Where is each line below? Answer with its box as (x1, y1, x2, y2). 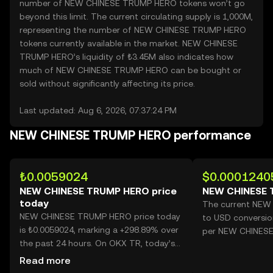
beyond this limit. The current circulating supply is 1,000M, (19, 12, 253, 21)
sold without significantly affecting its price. (19, 79, 195, 88)
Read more (19, 255, 71, 266)
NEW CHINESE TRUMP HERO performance (10, 128, 251, 143)
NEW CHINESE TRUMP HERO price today (19, 211, 180, 221)
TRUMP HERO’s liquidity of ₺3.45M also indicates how (19, 52, 233, 62)
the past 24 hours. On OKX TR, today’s (19, 238, 175, 248)
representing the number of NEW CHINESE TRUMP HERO (19, 25, 246, 35)
